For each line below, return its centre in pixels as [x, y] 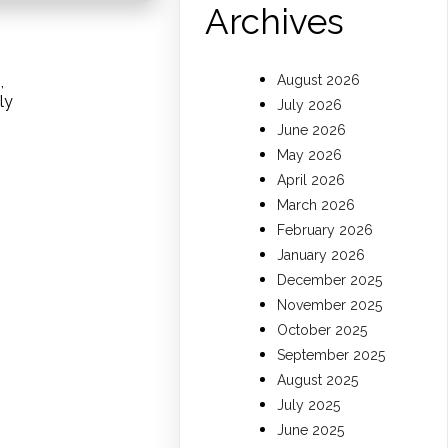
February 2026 [325, 230]
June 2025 [311, 430]
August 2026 [319, 80]
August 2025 [318, 380]
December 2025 [330, 280]
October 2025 [322, 330]
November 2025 [330, 305]
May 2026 [310, 155]
